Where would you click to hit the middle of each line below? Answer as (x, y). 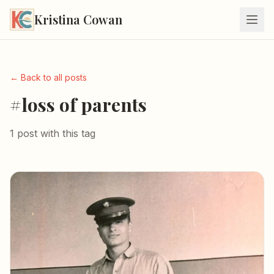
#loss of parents (78, 105)
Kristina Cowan (78, 19)
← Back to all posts (48, 77)
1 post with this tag (53, 133)
